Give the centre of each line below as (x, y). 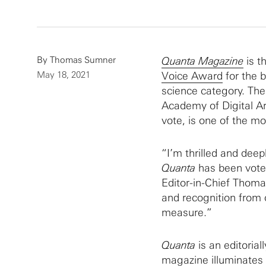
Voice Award (192, 76)
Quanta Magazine (202, 61)
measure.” (187, 213)
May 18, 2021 (64, 75)
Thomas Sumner (83, 60)
